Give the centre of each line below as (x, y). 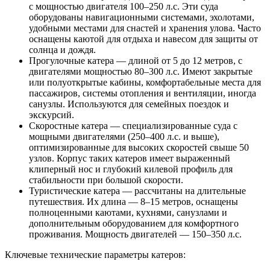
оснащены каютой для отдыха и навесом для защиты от (143, 39)
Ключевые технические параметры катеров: (95, 254)
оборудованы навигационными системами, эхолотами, (142, 17)
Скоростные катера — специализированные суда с (133, 125)
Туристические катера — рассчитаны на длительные (137, 190)
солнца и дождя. (62, 49)
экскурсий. (52, 115)
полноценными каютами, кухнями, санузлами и (128, 212)
